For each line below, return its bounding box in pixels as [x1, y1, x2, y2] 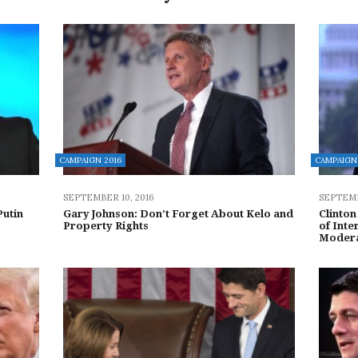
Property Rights [62, 219, 149, 232]
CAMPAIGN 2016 [58, 154, 121, 165]
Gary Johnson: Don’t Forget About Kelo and [62, 207, 293, 220]
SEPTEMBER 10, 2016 [62, 191, 154, 203]
